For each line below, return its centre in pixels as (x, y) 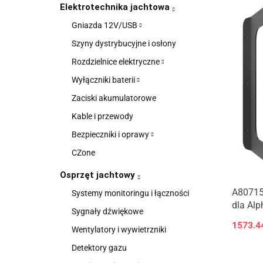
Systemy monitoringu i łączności (130, 193)
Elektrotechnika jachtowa (116, 7)
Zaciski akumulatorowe (114, 98)
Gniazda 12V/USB (105, 25)
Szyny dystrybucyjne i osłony (124, 43)
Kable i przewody (102, 116)
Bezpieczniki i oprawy (111, 134)
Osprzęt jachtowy (99, 175)
